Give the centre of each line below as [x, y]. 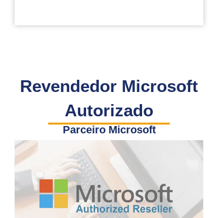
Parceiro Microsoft [109, 130]
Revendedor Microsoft [109, 86]
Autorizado [109, 110]
